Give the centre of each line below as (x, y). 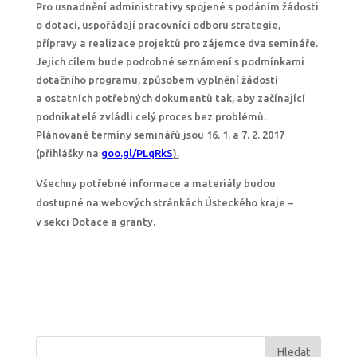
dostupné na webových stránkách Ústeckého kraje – (164, 202)
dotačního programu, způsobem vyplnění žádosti (157, 80)
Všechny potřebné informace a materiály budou (155, 183)
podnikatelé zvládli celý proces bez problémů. (151, 116)
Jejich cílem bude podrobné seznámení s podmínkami (170, 61)
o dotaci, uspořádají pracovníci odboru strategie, (158, 25)
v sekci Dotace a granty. (95, 222)
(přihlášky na (67, 153)
